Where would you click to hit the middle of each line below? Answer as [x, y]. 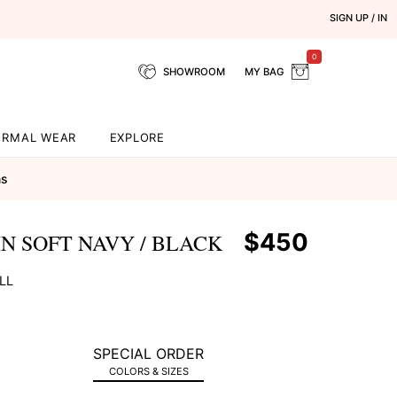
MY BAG [265, 71]
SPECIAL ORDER [149, 353]
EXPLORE [137, 137]
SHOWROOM [194, 71]
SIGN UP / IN [358, 18]
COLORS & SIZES [148, 371]
